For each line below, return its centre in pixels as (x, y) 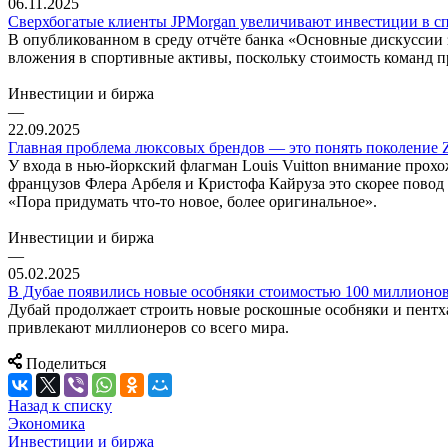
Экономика (46, 424)
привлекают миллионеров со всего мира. (148, 328)
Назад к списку (60, 406)
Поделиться (66, 364)
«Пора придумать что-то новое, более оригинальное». (192, 202)
